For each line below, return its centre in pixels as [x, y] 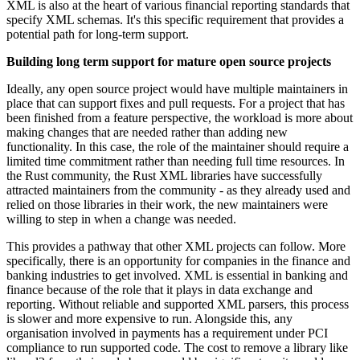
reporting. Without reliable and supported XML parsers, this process [178, 305]
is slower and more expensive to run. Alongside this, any [149, 319]
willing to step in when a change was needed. [123, 219]
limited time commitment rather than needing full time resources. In [176, 162]
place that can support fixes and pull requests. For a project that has [176, 104]
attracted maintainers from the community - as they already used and [178, 190]
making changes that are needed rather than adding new [147, 133]
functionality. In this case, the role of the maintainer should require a [178, 147]
